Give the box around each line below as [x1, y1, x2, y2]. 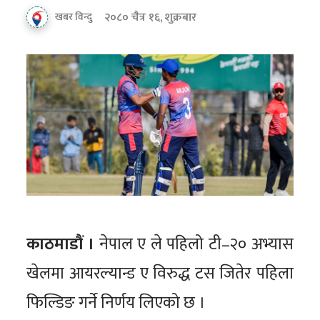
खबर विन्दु [55, 9, 93, 26]
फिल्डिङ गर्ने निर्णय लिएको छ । [26, 289, 206, 317]
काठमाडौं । [26, 231, 95, 259]
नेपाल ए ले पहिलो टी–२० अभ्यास [94, 231, 294, 259]
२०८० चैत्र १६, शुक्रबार [104, 8, 197, 28]
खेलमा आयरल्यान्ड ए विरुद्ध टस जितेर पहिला [26, 260, 294, 288]
